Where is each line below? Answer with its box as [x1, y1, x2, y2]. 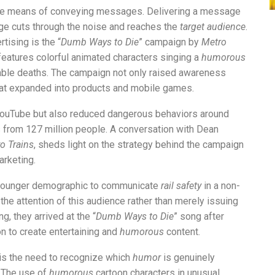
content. [164, 225, 200, 238]
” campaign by [139, 36, 201, 48]
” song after [174, 210, 224, 222]
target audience [180, 20, 246, 33]
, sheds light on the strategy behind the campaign [34, 138, 244, 150]
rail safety [161, 179, 201, 192]
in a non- [201, 179, 240, 192]
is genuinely [161, 251, 215, 263]
